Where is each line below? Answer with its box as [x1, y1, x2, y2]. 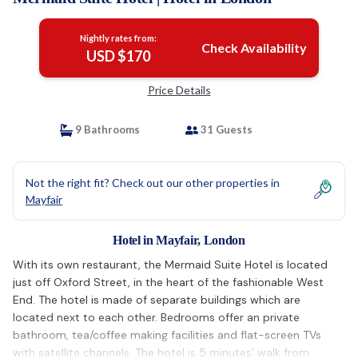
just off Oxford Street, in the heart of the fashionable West [13, 275, 324, 289]
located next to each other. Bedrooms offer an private [13, 310, 300, 324]
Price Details [147, 83, 211, 97]
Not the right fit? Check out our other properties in [26, 176, 280, 189]
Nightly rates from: [79, 33, 157, 43]
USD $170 [86, 47, 150, 65]
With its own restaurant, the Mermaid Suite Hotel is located [13, 257, 328, 272]
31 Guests [198, 123, 253, 136]
